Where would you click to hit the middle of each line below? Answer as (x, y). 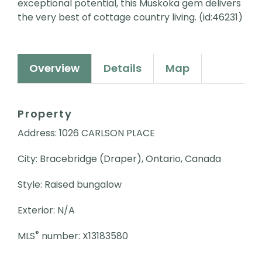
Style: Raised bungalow (70, 184)
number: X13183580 (84, 236)
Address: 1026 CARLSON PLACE (86, 133)
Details (123, 68)
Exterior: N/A (46, 210)
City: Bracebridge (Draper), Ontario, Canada (119, 158)
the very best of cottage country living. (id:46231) (130, 17)
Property (45, 113)
